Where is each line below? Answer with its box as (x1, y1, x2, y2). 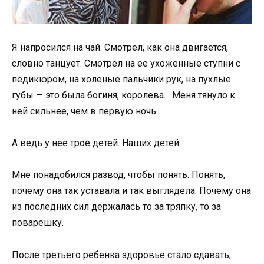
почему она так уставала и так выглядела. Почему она (12, 185, 251, 197)
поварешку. (12, 217, 64, 229)
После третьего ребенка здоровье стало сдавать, (12, 249, 231, 260)
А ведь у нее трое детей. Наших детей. (12, 137, 181, 149)
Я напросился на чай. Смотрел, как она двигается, (12, 42, 228, 54)
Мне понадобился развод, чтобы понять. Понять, (12, 169, 225, 181)
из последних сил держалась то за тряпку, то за (12, 201, 221, 213)
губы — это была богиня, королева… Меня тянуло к (12, 90, 235, 101)
